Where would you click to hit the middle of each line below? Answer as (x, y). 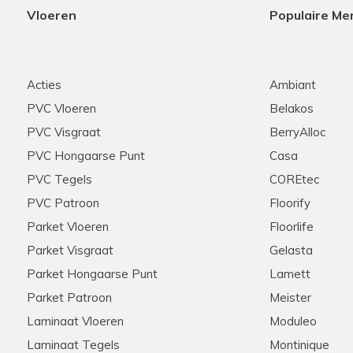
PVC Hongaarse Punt (86, 155)
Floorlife (291, 226)
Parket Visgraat (70, 250)
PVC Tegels (59, 179)
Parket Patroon (69, 297)
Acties (44, 84)
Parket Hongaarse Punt (92, 273)
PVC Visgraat (64, 132)
